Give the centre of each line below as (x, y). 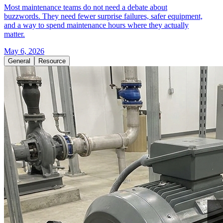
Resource (52, 61)
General (19, 61)
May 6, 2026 (24, 51)
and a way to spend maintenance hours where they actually (96, 25)
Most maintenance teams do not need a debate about (86, 7)
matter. (14, 34)
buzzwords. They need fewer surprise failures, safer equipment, (103, 16)
